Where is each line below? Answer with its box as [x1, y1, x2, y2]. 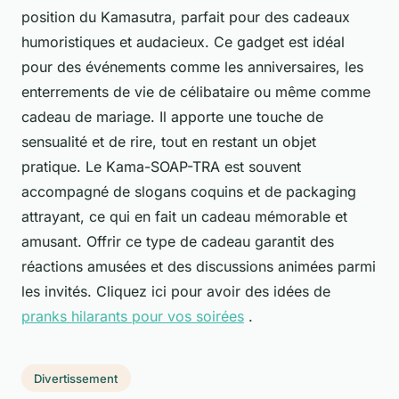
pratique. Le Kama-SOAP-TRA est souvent [21, 157, 301, 175]
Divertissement [34, 370, 118, 386]
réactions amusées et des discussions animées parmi [21, 256, 376, 275]
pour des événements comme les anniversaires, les [21, 57, 363, 76]
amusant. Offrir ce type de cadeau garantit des [21, 232, 334, 250]
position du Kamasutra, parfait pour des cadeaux [21, 7, 350, 26]
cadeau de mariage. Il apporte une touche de [21, 107, 323, 126]
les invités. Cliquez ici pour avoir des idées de [21, 281, 330, 300]
